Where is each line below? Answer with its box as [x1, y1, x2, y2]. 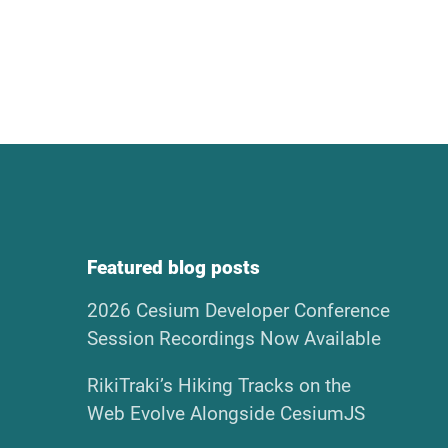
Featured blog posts [86, 255, 260, 279]
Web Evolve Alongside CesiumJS [86, 401, 365, 425]
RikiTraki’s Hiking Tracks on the [86, 373, 351, 397]
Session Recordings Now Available [86, 326, 381, 350]
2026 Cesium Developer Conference [86, 298, 390, 322]
